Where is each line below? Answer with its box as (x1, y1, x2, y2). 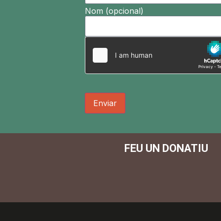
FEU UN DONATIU (124, 142, 208, 155)
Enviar (93, 98, 117, 109)
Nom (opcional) (85, 5, 144, 16)
